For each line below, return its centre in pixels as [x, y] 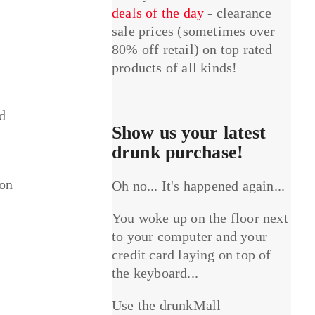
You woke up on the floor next [200, 218]
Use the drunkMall [167, 306]
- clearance [238, 13]
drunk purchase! [178, 153]
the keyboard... [155, 273]
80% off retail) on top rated [192, 50]
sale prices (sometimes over [194, 31]
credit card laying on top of [192, 255]
